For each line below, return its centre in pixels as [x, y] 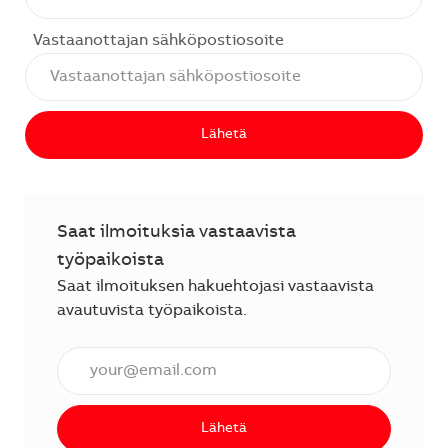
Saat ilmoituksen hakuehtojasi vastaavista [215, 286]
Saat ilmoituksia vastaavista [176, 232]
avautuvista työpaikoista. [152, 310]
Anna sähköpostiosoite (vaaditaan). [189, 357]
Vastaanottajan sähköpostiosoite [158, 40]
